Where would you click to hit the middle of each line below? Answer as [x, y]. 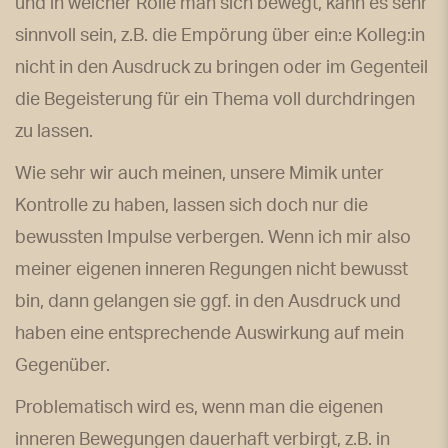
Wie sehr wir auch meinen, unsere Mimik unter [199, 173]
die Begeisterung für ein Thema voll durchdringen [215, 99]
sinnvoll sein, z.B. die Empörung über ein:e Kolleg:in [220, 35]
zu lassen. [54, 131]
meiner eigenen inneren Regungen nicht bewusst [211, 269]
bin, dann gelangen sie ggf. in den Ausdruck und [208, 301]
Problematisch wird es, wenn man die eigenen [199, 407]
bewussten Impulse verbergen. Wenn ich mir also [213, 237]
